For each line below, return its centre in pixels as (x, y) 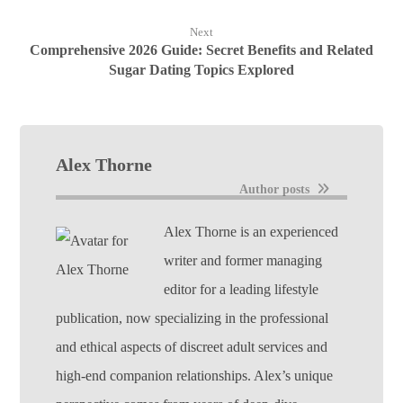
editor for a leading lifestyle (242, 289)
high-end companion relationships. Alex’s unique (195, 376)
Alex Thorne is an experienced (251, 232)
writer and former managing (243, 260)
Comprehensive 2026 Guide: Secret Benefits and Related (201, 50)
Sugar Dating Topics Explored (201, 70)
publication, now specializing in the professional (193, 318)
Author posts (276, 189)
